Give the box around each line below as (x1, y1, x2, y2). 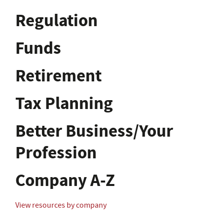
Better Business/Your (15, 119, 173, 143)
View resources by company (15, 200, 107, 210)
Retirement (15, 64, 102, 87)
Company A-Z (15, 168, 115, 192)
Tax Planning (15, 91, 113, 115)
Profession (15, 141, 97, 164)
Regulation (15, 8, 98, 32)
